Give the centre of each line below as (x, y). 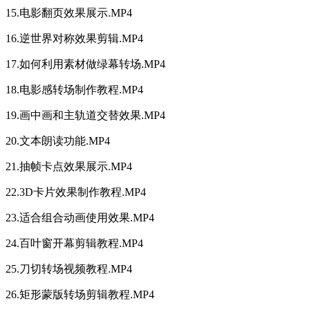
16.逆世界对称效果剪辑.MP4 (74, 39)
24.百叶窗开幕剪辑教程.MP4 (74, 244)
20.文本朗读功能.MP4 (58, 141)
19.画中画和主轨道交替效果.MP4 (85, 116)
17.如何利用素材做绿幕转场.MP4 (85, 64)
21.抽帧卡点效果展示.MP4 (69, 167)
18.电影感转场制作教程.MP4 (74, 90)
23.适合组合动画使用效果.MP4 (80, 218)
